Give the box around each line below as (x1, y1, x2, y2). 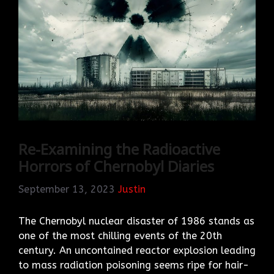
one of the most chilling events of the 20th (18, 229, 222, 242)
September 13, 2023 (18, 183, 115, 195)
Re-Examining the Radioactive (18, 139, 220, 160)
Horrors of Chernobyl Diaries (18, 156, 214, 177)
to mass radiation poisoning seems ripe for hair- (18, 259, 249, 271)
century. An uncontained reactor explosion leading (18, 244, 256, 256)
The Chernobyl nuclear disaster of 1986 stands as (18, 215, 254, 227)
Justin (118, 183, 146, 195)
